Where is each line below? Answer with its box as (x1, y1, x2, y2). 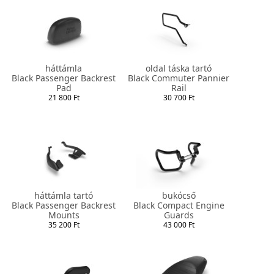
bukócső (161, 189, 196, 201)
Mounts (48, 209, 80, 221)
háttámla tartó (34, 189, 93, 201)
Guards (163, 209, 194, 221)
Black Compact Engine (133, 199, 224, 211)
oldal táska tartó (146, 62, 212, 74)
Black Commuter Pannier (128, 72, 229, 84)
